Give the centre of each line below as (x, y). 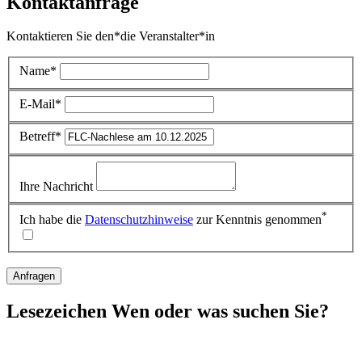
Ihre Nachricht (56, 186)
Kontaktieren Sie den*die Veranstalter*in (111, 36)
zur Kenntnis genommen (257, 220)
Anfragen (34, 276)
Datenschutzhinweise (139, 220)
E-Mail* (40, 103)
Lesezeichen (57, 311)
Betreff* (40, 137)
